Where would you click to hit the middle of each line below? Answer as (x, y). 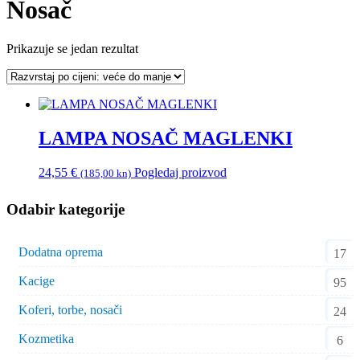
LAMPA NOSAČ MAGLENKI (166, 138)
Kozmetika (46, 339)
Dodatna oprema (61, 252)
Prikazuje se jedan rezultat (72, 49)
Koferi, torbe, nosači (70, 310)
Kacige (37, 281)
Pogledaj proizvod (180, 172)
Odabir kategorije (65, 209)
